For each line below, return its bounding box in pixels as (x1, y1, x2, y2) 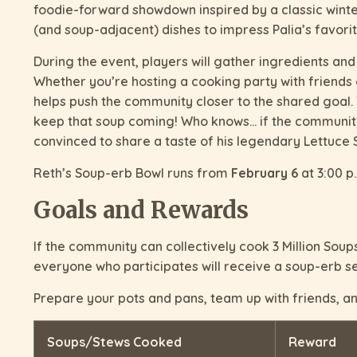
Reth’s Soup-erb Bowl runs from (33, 165, 231, 182)
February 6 (231, 165, 298, 182)
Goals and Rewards (33, 195, 249, 226)
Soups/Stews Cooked (47, 334, 182, 351)
